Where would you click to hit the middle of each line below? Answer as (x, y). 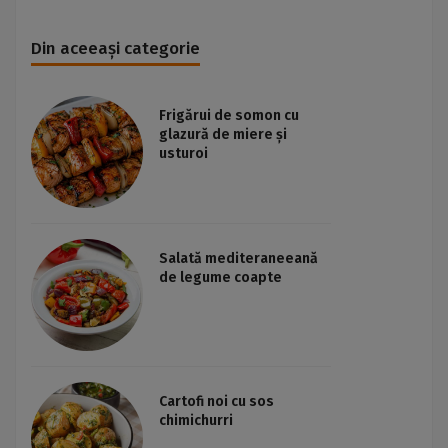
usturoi (183, 153)
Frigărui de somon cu (229, 115)
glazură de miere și (223, 134)
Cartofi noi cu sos (216, 401)
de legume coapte (220, 277)
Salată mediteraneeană (238, 258)
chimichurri (196, 420)
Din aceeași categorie (115, 48)
